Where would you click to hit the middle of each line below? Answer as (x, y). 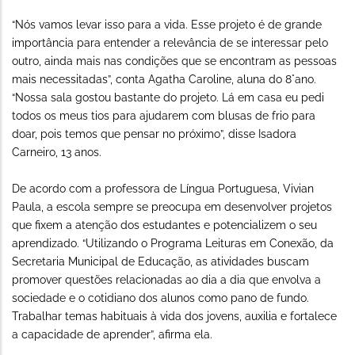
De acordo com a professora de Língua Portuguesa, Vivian (163, 189)
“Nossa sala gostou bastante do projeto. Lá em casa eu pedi (168, 98)
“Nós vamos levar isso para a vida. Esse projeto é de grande (167, 25)
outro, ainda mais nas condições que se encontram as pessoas (174, 61)
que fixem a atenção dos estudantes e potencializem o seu (164, 225)
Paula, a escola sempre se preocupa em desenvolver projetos (172, 207)
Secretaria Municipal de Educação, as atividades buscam (160, 262)
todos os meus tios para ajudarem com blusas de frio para (164, 116)
